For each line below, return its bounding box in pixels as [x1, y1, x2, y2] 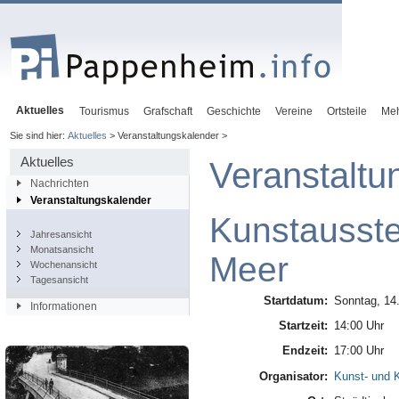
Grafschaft [143, 105, 192, 118]
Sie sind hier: [9, 130, 68, 142]
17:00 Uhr [333, 344, 384, 358]
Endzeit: [281, 344, 328, 358]
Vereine [275, 105, 313, 118]
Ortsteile [327, 105, 367, 118]
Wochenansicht [30, 259, 97, 271]
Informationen [30, 300, 97, 313]
